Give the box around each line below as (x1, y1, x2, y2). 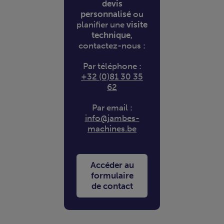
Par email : (91, 102, 132, 113)
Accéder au (90, 160, 134, 171)
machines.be (87, 123, 136, 134)
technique (91, 30, 130, 41)
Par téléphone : (82, 61, 141, 72)
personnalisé (80, 9, 131, 20)
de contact (91, 181, 133, 192)
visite (126, 19, 147, 30)
